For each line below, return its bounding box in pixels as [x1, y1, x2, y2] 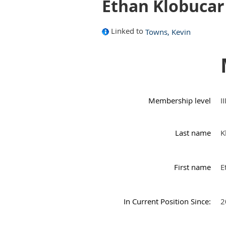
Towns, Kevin [145, 27, 191, 37]
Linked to [111, 26, 143, 36]
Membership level [148, 95, 211, 106]
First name [174, 162, 211, 173]
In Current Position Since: [124, 196, 211, 207]
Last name [175, 128, 211, 138]
